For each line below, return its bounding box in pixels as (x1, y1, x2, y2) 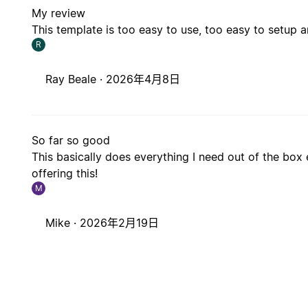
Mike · (45, 216, 80, 230)
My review (32, 6, 86, 21)
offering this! (32, 166, 98, 181)
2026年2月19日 (80, 216, 159, 230)
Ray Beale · (45, 72, 107, 87)
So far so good (32, 133, 111, 148)
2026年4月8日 (106, 72, 181, 87)
